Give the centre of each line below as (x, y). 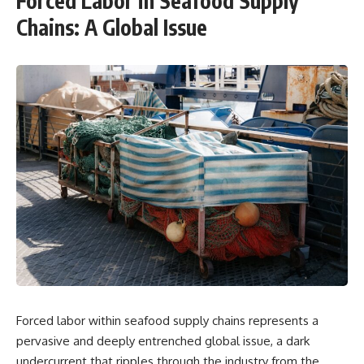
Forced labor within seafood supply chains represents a (167, 320)
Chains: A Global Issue (112, 27)
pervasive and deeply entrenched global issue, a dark (163, 340)
